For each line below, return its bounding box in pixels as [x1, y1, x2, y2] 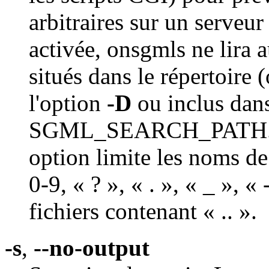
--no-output [34, 235, 150, 261]
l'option [29, 90, 107, 116]
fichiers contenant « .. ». [29, 198, 257, 225]
